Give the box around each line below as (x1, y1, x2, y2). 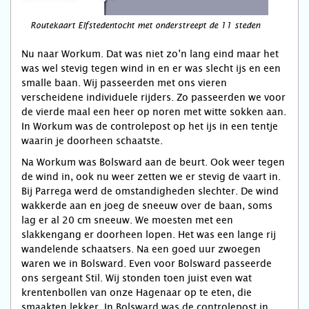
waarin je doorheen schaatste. (21, 135, 166, 146)
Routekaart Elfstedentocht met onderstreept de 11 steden (30, 21, 260, 30)
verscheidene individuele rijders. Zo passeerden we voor (21, 92, 286, 103)
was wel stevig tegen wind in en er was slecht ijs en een (21, 63, 281, 74)
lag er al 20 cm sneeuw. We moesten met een (21, 215, 233, 226)
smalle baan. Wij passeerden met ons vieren (21, 77, 227, 88)
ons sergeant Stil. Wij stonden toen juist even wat (21, 272, 252, 283)
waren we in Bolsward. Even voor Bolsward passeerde (21, 258, 272, 269)
